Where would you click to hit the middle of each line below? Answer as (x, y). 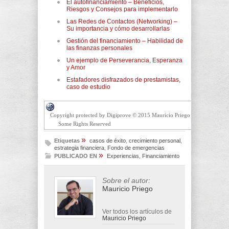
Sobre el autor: (126, 180)
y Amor (76, 67)
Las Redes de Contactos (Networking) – (122, 21)
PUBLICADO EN (76, 156)
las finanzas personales (99, 48)
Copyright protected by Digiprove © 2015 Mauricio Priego (120, 115)
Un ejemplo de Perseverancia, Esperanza (124, 60)
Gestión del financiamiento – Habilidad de (125, 41)
